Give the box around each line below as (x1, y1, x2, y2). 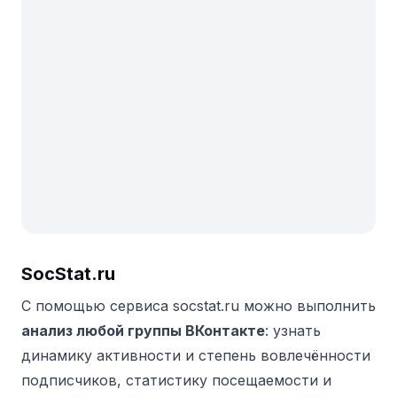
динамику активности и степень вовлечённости (21, 346, 370, 365)
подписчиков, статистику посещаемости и (21, 371, 331, 390)
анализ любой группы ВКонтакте (21, 322, 265, 340)
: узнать (265, 322, 321, 340)
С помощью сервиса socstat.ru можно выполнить (21, 297, 376, 315)
